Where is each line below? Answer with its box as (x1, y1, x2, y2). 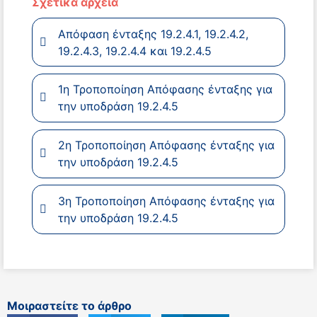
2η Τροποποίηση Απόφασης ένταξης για (57, 138, 275, 153)
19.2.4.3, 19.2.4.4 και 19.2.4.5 (57, 43, 212, 58)
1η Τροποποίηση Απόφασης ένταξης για (57, 82, 272, 97)
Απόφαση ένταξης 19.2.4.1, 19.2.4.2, (57, 26, 248, 41)
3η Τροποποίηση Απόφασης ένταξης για (57, 194, 275, 208)
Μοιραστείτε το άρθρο (7, 299, 132, 313)
